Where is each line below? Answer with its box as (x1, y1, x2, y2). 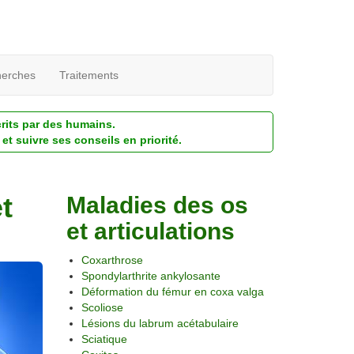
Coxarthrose (81, 254, 143, 266)
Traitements (59, 69, 119, 81)
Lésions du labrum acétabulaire (81, 317, 239, 330)
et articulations (66, 218, 235, 244)
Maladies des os (66, 192, 248, 218)
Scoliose (81, 301, 123, 314)
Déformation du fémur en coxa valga (81, 285, 264, 298)
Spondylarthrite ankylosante (81, 269, 220, 282)
